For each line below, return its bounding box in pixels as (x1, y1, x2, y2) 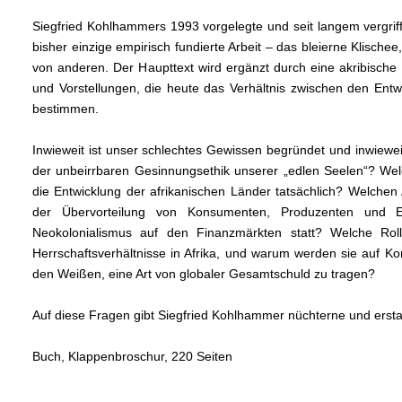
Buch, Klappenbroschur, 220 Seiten (32, 348, 232, 363)
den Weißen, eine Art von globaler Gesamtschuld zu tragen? (32, 266, 375, 281)
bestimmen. (32, 100, 99, 116)
